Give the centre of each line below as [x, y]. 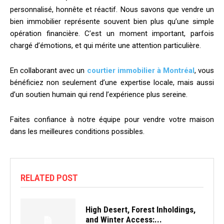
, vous [204, 70]
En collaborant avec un [47, 70]
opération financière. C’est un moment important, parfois [112, 33]
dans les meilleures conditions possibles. [77, 131]
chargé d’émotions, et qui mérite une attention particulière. [105, 45]
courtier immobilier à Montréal [140, 70]
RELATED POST [49, 177]
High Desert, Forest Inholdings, [140, 209]
